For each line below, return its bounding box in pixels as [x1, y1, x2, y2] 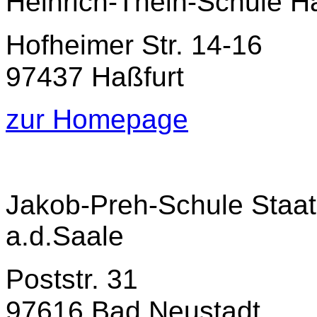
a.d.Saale [6, 220, 124, 251]
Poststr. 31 [6, 263, 138, 294]
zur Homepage [6, 103, 188, 134]
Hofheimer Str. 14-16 [6, 29, 263, 60]
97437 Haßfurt [6, 61, 184, 92]
